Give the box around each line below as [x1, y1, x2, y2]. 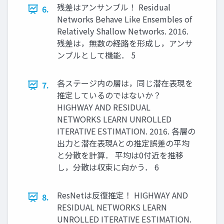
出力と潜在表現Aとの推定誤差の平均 [57, 137, 189, 149]
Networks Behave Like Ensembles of [57, 13, 192, 25]
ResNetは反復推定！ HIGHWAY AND [57, 189, 188, 201]
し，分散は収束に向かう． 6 [57, 161, 159, 173]
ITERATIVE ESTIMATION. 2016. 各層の [57, 125, 195, 137]
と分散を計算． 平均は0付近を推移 [57, 149, 183, 161]
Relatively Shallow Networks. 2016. [57, 25, 188, 37]
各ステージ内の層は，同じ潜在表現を [57, 77, 193, 89]
